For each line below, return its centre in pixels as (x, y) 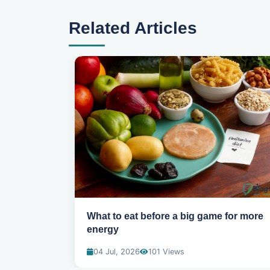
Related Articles (133, 28)
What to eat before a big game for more (175, 216)
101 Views (166, 252)
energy (103, 230)
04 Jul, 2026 (117, 252)
